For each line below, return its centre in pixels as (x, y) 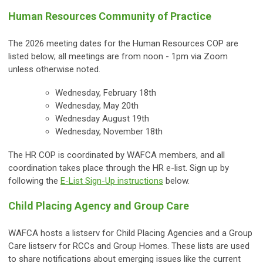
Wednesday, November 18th (109, 132)
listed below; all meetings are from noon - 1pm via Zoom (118, 57)
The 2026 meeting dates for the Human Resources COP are (123, 44)
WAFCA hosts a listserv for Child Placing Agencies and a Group (130, 233)
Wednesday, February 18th (106, 93)
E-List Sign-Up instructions (112, 181)
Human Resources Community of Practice (110, 16)
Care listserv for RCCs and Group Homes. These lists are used (129, 246)
